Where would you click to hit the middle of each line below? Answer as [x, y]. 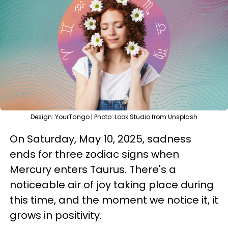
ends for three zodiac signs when [94, 154]
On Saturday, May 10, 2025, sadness [101, 139]
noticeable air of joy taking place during [112, 185]
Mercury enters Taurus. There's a [93, 169]
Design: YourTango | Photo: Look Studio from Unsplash [114, 117]
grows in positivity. [56, 215]
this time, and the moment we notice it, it [114, 200]
